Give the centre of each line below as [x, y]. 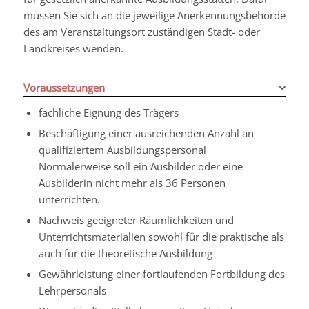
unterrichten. [69, 199]
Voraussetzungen [64, 87]
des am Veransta [62, 32]
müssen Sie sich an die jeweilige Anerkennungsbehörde [154, 15]
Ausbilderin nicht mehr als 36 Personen [132, 182]
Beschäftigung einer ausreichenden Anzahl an [146, 133]
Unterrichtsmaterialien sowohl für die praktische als [161, 236]
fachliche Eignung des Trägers [108, 112]
